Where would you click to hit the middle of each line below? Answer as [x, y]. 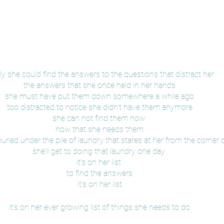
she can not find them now [99, 118]
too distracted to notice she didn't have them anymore [99, 107]
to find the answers [99, 173]
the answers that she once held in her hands [99, 85]
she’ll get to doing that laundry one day [99, 151]
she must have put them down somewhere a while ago [99, 96]
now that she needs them [99, 129]
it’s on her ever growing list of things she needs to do [99, 207]
